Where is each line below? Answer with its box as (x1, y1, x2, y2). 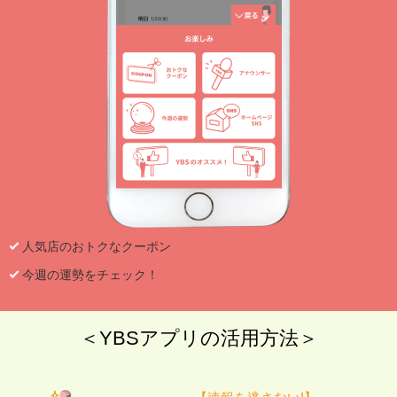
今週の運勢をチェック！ (22, 268, 159, 283)
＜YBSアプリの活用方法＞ (79, 327, 318, 350)
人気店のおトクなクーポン (22, 239, 171, 254)
